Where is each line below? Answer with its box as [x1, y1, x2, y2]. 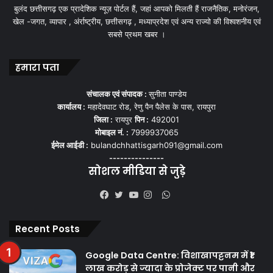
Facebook [107, 204, 149, 216]
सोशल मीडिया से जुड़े [88, 163, 185, 179]
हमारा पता [15, 60, 59, 74]
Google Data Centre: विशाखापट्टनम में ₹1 [85, 249, 253, 261]
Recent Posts [15, 222, 80, 235]
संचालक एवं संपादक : [87, 88, 149, 99]
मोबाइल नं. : [94, 127, 129, 137]
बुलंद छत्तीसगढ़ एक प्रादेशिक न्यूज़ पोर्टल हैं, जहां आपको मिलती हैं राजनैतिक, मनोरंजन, [13, 3, 260, 13]
